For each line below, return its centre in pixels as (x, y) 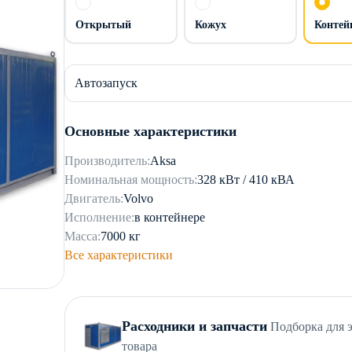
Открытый (103, 25)
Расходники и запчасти (194, 326)
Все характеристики (119, 255)
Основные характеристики (150, 132)
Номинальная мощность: (131, 180)
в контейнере (170, 218)
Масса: (82, 236)
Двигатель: (94, 199)
